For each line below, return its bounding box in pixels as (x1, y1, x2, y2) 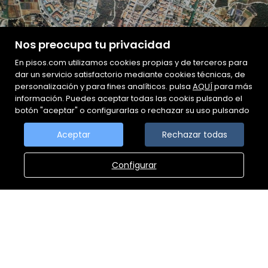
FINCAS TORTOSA (90, 220, 178, 234)
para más (212, 81, 252, 92)
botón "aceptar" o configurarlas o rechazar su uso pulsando (15, 105, 249, 116)
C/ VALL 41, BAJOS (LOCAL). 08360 (64, 237, 204, 250)
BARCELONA (110, 249, 158, 262)
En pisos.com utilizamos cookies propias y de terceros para (15, 57, 248, 68)
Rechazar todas (162, 129, 227, 141)
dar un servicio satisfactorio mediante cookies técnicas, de (15, 69, 245, 80)
